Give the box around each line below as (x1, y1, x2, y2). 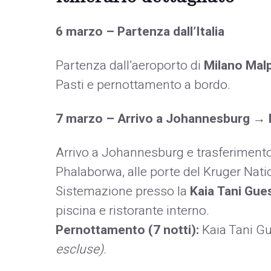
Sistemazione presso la (56, 181, 190, 201)
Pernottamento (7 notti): (56, 220, 199, 240)
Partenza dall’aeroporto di (56, 56, 204, 75)
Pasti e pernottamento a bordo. (56, 75, 230, 94)
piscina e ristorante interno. (56, 201, 209, 220)
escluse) (56, 240, 103, 259)
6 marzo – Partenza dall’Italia (56, 22, 224, 41)
